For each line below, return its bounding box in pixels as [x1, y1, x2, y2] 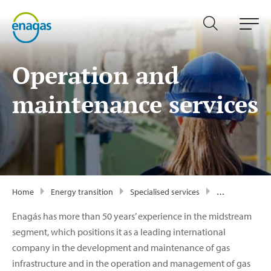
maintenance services [12, 88, 258, 120]
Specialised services [130, 186, 200, 198]
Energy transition [51, 186, 113, 198]
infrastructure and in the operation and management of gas [12, 257, 250, 270]
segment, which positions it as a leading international [12, 226, 226, 238]
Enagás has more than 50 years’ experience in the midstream [12, 210, 252, 223]
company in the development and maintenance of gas [12, 241, 230, 254]
